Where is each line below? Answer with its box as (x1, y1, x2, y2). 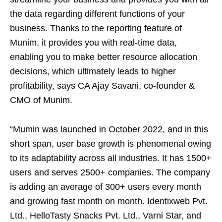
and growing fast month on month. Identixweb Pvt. (10, 196, 208, 206)
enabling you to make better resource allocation (10, 52, 197, 62)
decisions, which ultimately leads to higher (10, 66, 176, 76)
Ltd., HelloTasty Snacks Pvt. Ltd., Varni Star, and (10, 211, 201, 221)
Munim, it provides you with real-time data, (10, 38, 177, 48)
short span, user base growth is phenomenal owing (10, 139, 211, 149)
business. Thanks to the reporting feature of (10, 23, 182, 33)
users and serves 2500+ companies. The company (10, 167, 210, 177)
